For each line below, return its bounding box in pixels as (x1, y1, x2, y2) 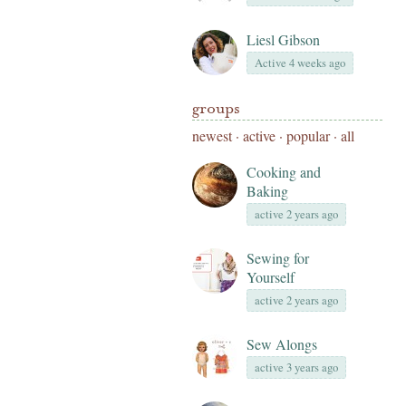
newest (192, 126, 232, 145)
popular (286, 126, 330, 145)
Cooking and (246, 162, 321, 181)
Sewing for (246, 248, 309, 267)
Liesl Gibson (246, 30, 320, 49)
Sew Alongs (246, 334, 317, 353)
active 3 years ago (255, 359, 338, 375)
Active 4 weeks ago (255, 54, 345, 71)
